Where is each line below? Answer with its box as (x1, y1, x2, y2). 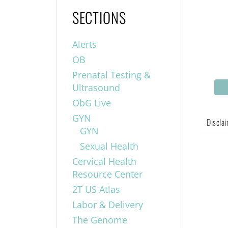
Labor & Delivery (72, 198, 143, 211)
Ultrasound (72, 81, 120, 94)
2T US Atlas (72, 183, 120, 195)
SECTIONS (72, 6, 126, 28)
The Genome (72, 213, 127, 226)
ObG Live (72, 96, 111, 109)
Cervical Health (72, 155, 136, 167)
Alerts (72, 38, 97, 50)
